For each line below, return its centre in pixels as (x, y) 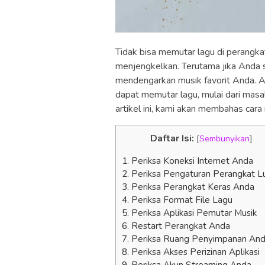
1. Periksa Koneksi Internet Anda (188, 161)
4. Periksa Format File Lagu (177, 200)
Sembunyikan (224, 138)
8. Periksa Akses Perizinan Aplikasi (191, 252)
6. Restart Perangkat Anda (176, 226)
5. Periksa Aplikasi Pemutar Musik (189, 213)
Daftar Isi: (172, 138)
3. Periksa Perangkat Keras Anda (188, 187)
